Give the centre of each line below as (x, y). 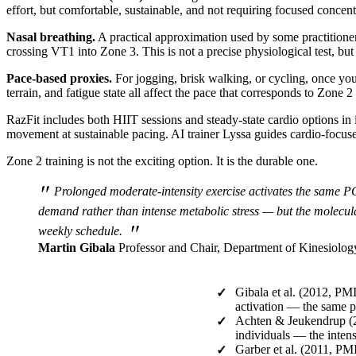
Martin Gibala (77, 247)
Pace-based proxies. (59, 78)
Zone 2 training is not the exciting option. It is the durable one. (162, 161)
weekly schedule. (82, 230)
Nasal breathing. (51, 37)
